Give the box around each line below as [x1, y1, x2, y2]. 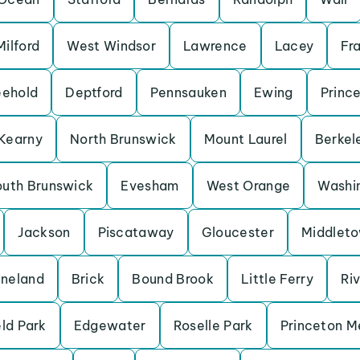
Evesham [121, 178, 179, 194]
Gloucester [201, 224, 274, 240]
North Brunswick [69, 131, 177, 147]
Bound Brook [132, 271, 214, 287]
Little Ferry [241, 271, 313, 287]
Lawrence [183, 38, 247, 54]
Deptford [65, 84, 123, 100]
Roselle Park [173, 317, 253, 333]
